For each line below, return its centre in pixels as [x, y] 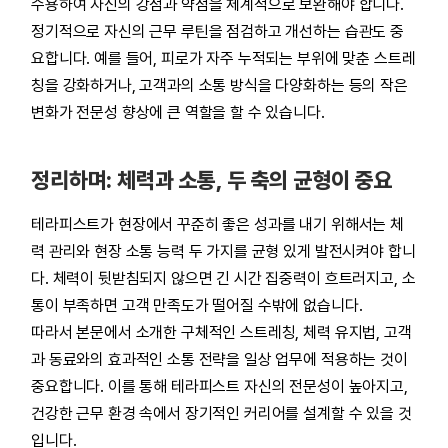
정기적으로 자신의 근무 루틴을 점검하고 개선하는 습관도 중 [217, 31]
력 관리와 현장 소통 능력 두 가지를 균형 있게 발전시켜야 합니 [223, 251]
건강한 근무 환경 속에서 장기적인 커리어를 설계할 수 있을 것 [221, 413]
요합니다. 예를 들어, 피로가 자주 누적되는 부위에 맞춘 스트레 [223, 58]
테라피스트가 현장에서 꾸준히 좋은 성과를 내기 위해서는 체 [217, 224]
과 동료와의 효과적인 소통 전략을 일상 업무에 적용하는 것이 [219, 359]
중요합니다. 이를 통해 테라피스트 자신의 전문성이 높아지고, [219, 386]
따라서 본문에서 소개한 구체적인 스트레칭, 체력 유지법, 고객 [221, 332]
